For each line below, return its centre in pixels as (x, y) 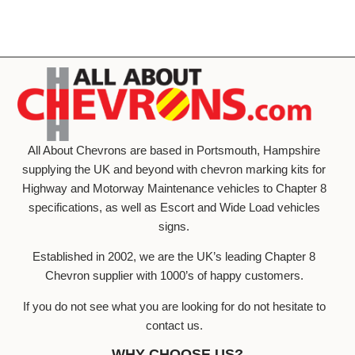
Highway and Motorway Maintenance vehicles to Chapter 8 (174, 188)
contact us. (174, 325)
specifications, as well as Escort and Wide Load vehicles (174, 207)
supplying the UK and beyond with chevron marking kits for (174, 169)
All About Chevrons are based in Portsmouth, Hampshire (174, 150)
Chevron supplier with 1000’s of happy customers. (174, 276)
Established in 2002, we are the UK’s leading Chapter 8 (174, 257)
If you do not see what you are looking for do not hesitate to (174, 306)
